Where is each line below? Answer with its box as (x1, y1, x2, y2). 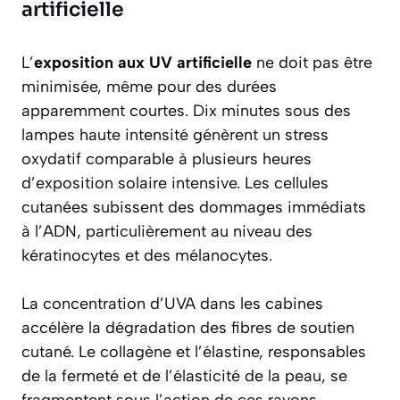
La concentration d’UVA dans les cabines (21, 294, 323, 314)
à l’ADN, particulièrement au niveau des (21, 221, 312, 242)
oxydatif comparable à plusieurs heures (21, 149, 312, 170)
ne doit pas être (256, 53, 372, 73)
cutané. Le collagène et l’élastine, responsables (21, 342, 366, 362)
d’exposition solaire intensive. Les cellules (21, 173, 329, 194)
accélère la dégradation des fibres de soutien (21, 318, 354, 338)
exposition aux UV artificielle (34, 53, 256, 73)
